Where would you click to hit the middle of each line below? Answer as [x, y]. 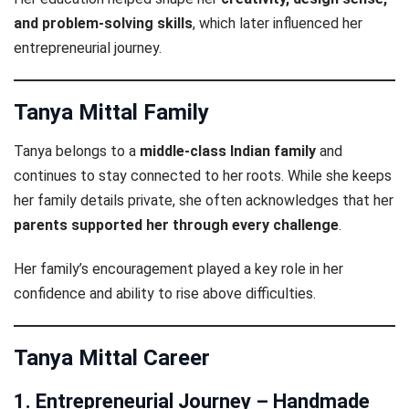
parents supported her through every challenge [176, 225]
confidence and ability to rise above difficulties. [165, 294]
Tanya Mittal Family [111, 112]
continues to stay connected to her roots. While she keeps [203, 175]
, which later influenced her [278, 23]
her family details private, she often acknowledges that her [204, 200]
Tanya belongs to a [77, 151]
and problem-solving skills [103, 23]
